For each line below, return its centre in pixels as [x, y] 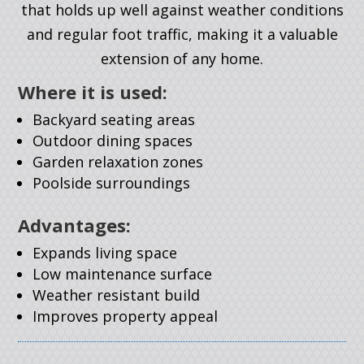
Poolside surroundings [112, 182]
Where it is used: [93, 91]
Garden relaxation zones [118, 161]
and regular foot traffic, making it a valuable [182, 34]
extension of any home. [182, 58]
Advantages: [75, 225]
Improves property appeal [126, 316]
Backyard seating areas [114, 119]
